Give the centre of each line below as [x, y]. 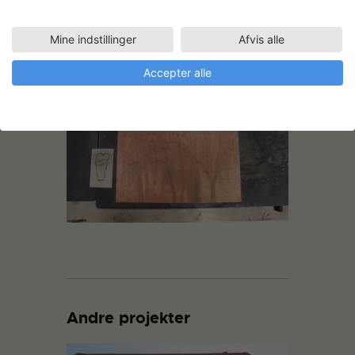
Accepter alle [177, 72]
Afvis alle [261, 39]
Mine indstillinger [93, 39]
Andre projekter [128, 317]
